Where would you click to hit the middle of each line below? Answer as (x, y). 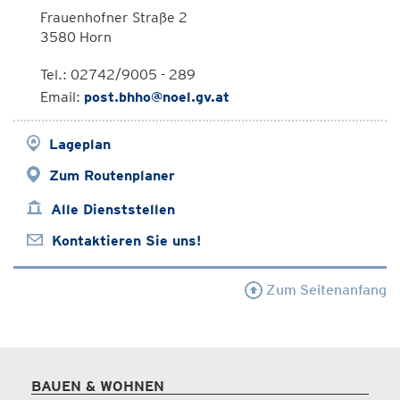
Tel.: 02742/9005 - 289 (118, 75)
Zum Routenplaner (112, 175)
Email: (62, 97)
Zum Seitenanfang (325, 290)
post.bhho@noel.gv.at (157, 97)
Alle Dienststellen (113, 209)
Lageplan (80, 144)
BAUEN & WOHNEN (98, 386)
